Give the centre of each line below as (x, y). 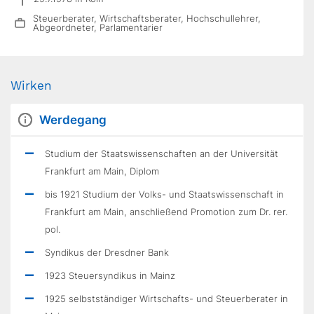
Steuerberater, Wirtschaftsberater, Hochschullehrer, (147, 18)
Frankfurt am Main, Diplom (102, 171)
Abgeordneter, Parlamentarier (98, 27)
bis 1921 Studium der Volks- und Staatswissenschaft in (164, 194)
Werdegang (73, 120)
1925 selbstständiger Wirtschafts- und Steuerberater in (166, 299)
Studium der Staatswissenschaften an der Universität (162, 153)
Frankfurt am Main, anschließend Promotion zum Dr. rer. (166, 212)
